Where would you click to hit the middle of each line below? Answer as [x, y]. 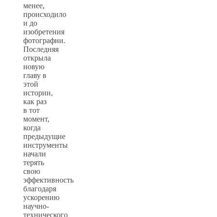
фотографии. [44, 40]
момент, [36, 119]
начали [35, 154]
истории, [38, 93]
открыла [37, 58]
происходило [45, 14]
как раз [35, 101]
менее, [34, 5]
